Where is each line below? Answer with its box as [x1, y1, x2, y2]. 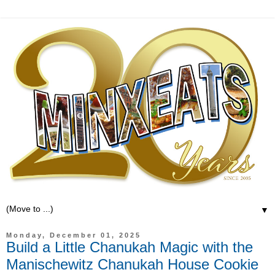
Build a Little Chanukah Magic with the [6, 238, 253, 255]
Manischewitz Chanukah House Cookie [6, 255, 258, 273]
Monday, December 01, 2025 [6, 231, 141, 239]
